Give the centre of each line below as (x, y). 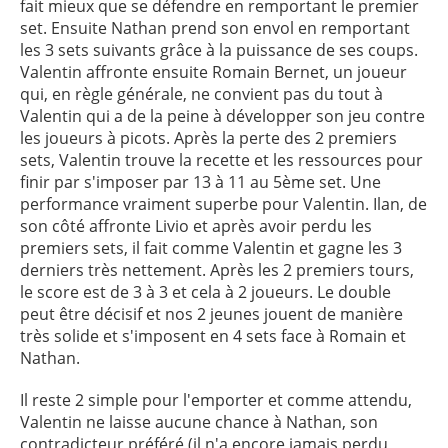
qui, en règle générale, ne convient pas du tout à (201, 94)
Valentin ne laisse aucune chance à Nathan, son (199, 422)
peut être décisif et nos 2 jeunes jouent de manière (211, 314)
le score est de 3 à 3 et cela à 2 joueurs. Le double (205, 292)
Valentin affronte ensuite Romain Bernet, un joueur (213, 72)
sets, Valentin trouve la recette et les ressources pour (221, 160)
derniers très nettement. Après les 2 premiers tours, (217, 270)
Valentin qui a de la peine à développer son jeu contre (222, 116)
